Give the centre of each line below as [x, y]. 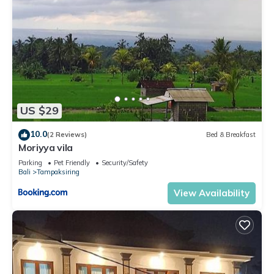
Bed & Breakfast [231, 135]
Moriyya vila [46, 147]
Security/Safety [125, 162]
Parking [30, 162]
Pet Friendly [72, 162]
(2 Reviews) [67, 135]
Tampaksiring [58, 172]
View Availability [212, 193]
